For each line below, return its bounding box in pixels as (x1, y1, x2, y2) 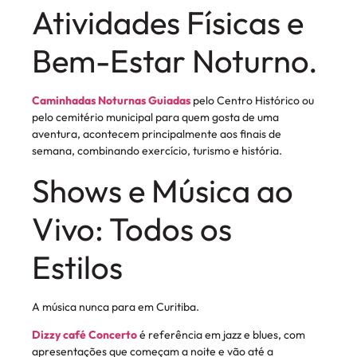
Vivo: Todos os (32, 208, 232, 249)
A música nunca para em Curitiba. (32, 299, 199, 314)
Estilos (32, 246, 123, 287)
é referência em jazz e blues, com (137, 327, 305, 342)
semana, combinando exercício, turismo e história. (32, 143, 282, 159)
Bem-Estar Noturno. (32, 41, 318, 81)
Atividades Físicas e (32, 2, 304, 43)
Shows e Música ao (32, 170, 293, 210)
